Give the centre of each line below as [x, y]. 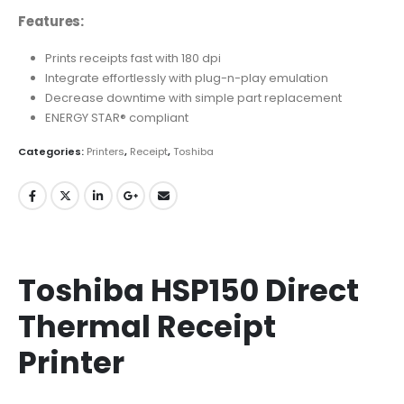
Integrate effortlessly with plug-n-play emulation [186, 78]
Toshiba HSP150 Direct [188, 291]
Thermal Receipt [147, 327]
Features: [51, 21]
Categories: [52, 151]
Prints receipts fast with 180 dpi [133, 59]
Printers [106, 151]
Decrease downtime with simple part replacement [193, 98]
